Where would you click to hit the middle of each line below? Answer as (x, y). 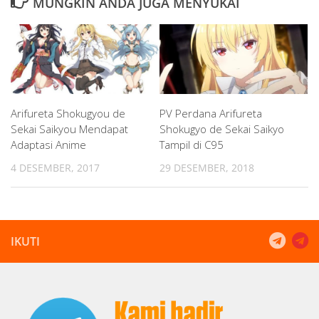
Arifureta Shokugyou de (68, 114)
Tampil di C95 (192, 145)
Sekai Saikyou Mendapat (69, 129)
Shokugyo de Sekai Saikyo (222, 129)
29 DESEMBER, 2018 (207, 168)
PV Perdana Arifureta (211, 114)
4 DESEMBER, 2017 (55, 168)
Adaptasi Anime (48, 145)
